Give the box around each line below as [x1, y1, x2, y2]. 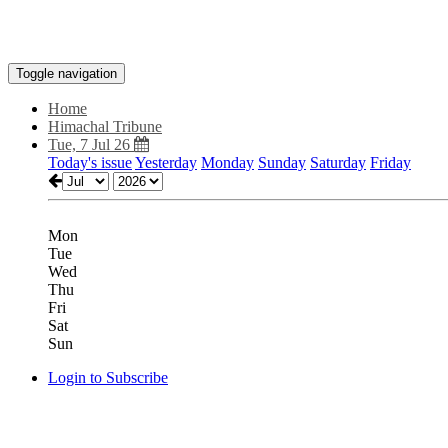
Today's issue [48, 154, 132, 171]
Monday [201, 154, 254, 171]
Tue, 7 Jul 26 [48, 136, 134, 153]
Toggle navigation [16, 66, 117, 81]
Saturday [310, 154, 366, 171]
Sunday [258, 154, 306, 171]
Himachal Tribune [48, 118, 162, 135]
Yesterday [135, 154, 197, 171]
